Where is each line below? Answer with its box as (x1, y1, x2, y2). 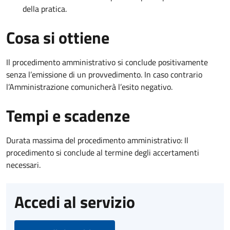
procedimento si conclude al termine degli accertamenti (6, 146, 199, 159)
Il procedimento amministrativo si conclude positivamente (6, 55, 208, 68)
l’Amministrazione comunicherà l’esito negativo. (6, 80, 172, 93)
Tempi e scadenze (6, 103, 130, 128)
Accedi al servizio (14, 189, 135, 214)
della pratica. (23, 2, 67, 15)
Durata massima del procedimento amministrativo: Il (6, 133, 188, 146)
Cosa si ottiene (6, 25, 109, 50)
